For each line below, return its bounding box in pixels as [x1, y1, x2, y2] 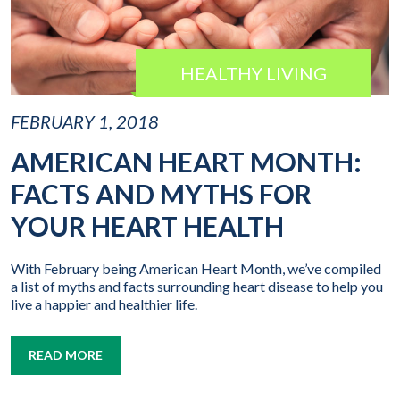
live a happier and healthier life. [11, 296, 197, 313]
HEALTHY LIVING [180, 62, 327, 85]
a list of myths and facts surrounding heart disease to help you [11, 278, 383, 296]
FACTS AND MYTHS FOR [11, 178, 312, 211]
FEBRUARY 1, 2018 [11, 111, 159, 133]
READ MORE [29, 347, 103, 363]
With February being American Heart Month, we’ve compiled [11, 260, 381, 278]
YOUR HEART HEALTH [11, 210, 284, 243]
